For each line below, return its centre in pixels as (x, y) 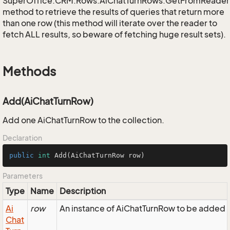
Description (83, 191)
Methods (29, 71)
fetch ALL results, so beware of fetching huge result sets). (114, 34)
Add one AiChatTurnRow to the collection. (83, 120)
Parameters (23, 176)
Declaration (22, 138)
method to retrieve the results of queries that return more (113, 12)
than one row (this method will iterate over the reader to (110, 23)
